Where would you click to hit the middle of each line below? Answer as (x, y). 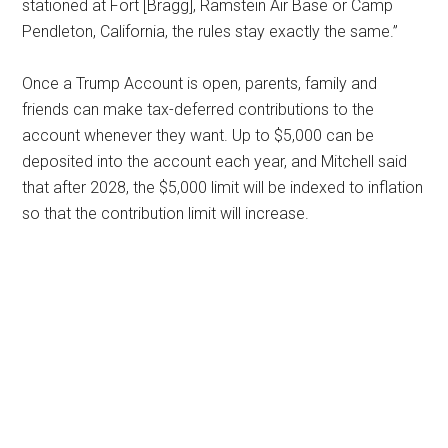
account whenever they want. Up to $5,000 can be (198, 135)
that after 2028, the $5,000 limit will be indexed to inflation (223, 187)
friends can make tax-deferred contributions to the (198, 109)
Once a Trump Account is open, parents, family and (200, 83)
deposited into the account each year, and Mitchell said (215, 161)
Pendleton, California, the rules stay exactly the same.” (210, 31)
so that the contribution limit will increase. (166, 213)
